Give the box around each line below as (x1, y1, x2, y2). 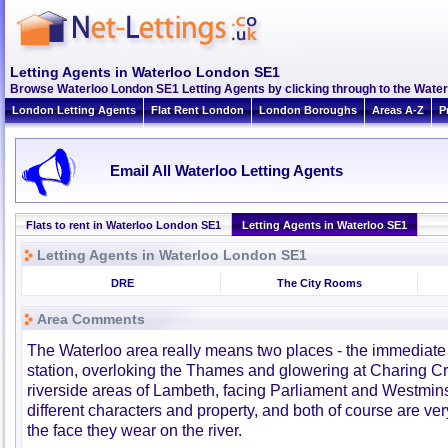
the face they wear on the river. (27, 421, 242, 439)
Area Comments (37, 311, 145, 327)
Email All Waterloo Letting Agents (106, 162, 343, 179)
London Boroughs (259, 104, 357, 116)
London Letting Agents (12, 104, 136, 116)
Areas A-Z (372, 104, 424, 116)
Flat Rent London (151, 104, 244, 116)
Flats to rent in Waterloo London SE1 (26, 219, 221, 231)
